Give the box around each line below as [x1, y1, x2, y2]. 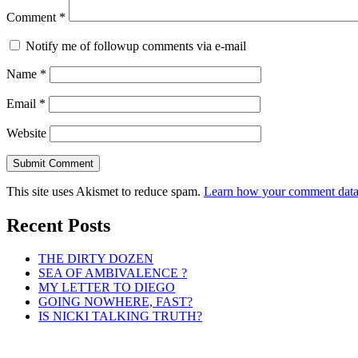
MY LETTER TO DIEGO [38, 280, 175, 295]
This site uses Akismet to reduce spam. [6, 184, 204, 198]
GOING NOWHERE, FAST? [38, 295, 193, 309]
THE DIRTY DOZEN [38, 252, 153, 266]
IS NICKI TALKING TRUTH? [38, 309, 202, 324]
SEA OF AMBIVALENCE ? [38, 266, 187, 280]
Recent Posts [6, 214, 110, 236]
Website [6, 125, 46, 140]
